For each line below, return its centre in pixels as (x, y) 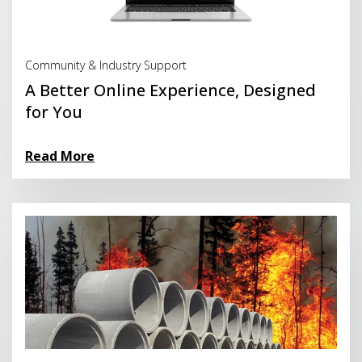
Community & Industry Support (106, 65)
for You (54, 112)
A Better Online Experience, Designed (170, 90)
